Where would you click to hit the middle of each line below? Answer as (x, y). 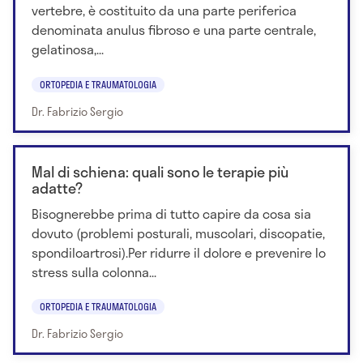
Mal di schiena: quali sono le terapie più (160, 171)
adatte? (57, 188)
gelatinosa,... (68, 49)
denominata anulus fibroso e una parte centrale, (174, 30)
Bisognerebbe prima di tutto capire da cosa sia (171, 213)
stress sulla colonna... (94, 271)
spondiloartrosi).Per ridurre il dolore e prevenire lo (179, 252)
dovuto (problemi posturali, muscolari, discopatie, (178, 233)
